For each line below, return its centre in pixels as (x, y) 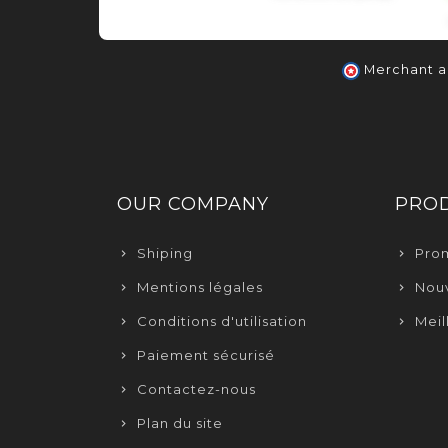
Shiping (165, 253)
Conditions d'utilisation (222, 321)
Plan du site (180, 423)
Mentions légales (200, 287)
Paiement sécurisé (206, 355)
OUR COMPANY (193, 204)
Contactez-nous (196, 389)
